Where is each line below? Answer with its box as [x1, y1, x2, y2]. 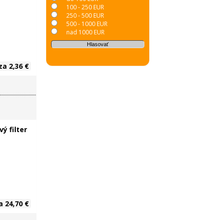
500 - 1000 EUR [66, 20, 108, 28]
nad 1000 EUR [66, 28, 105, 36]
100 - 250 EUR [66, 3, 104, 11]
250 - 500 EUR [66, 11, 104, 20]
